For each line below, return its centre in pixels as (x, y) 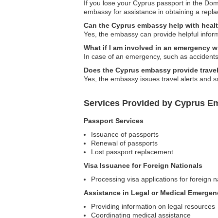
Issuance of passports (125, 134)
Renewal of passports (124, 143)
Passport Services (114, 121)
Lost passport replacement (132, 152)
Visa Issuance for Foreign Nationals (143, 165)
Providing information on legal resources (153, 206)
